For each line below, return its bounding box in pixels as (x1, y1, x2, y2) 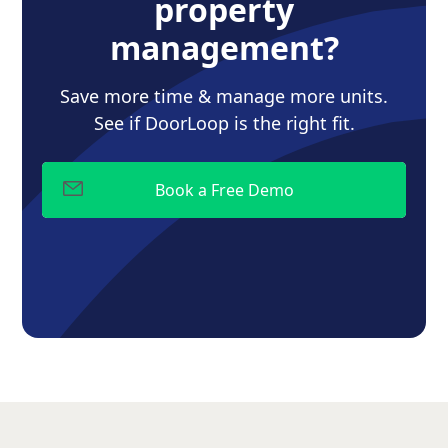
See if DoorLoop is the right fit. (93, 110, 355, 135)
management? (109, 25, 339, 69)
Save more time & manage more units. (60, 83, 388, 108)
